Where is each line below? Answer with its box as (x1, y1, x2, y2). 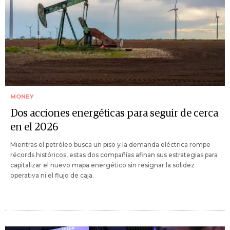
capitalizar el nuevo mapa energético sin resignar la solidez (10, 161, 195, 169)
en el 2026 (10, 122, 59, 133)
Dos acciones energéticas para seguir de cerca (10, 108, 218, 119)
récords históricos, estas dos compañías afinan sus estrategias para (10, 151, 218, 159)
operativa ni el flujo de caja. (10, 171, 94, 180)
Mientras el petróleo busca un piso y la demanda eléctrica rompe (10, 141, 210, 149)
